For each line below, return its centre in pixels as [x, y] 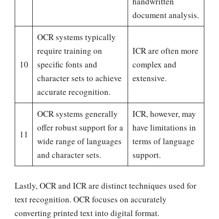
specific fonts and [67, 65]
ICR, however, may [164, 114]
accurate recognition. [74, 92]
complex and [154, 65]
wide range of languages [79, 141]
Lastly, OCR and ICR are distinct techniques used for [106, 185]
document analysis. [165, 15]
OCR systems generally [77, 114]
